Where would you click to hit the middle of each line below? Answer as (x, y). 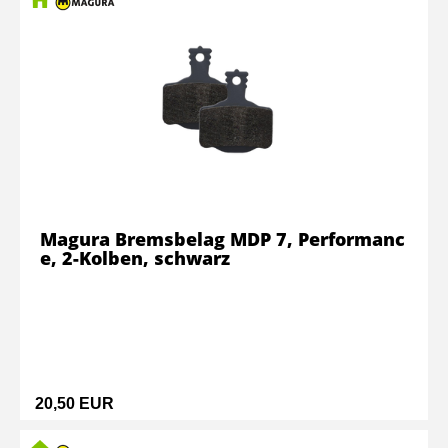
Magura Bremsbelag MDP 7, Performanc (222, 239)
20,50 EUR (74, 403)
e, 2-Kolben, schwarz (135, 258)
